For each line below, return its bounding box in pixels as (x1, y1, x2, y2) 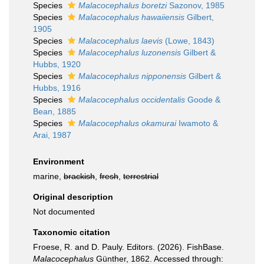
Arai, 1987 (33, 130, 71, 140)
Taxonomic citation (33, 227, 110, 237)
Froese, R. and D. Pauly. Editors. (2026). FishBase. (33, 242, 224, 252)
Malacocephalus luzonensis (78, 48, 181, 57)
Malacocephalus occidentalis (78, 95, 185, 104)
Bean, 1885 (33, 107, 76, 116)
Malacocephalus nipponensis (78, 71, 186, 81)
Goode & (185, 95, 220, 104)
